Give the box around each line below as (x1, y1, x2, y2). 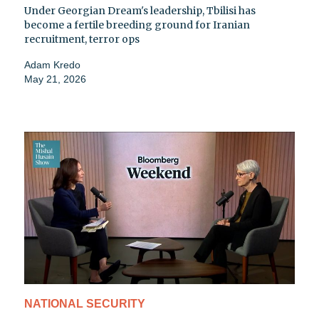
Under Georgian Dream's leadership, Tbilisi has (24, 4, 256, 18)
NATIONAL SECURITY (24, 297, 145, 310)
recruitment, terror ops (24, 33, 140, 46)
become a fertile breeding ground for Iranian (24, 19, 250, 32)
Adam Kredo (24, 59, 80, 71)
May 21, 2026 (24, 73, 86, 85)
